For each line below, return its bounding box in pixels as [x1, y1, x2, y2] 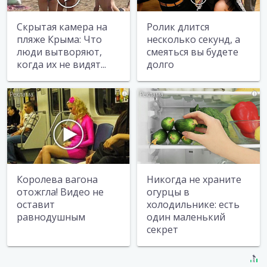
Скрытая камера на [17, 20, 107, 33]
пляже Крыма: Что [17, 32, 102, 46]
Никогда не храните [147, 173, 241, 187]
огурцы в [147, 185, 190, 199]
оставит [17, 198, 55, 212]
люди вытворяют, [17, 45, 102, 58]
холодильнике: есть [147, 198, 240, 212]
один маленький [147, 210, 225, 224]
